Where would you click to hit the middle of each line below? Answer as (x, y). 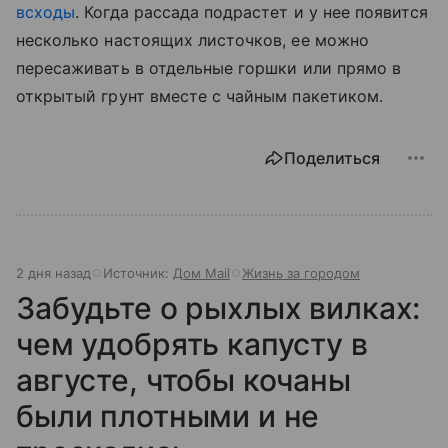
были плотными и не (168, 416)
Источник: (138, 273)
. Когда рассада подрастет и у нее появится (252, 12)
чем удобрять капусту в (192, 344)
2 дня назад (53, 273)
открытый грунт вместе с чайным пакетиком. (202, 96)
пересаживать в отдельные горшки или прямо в (209, 68)
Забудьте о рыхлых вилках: (218, 308)
